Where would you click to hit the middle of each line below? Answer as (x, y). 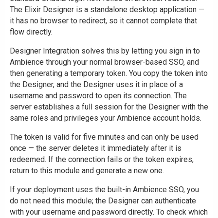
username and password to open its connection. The (98, 96)
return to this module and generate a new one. (87, 171)
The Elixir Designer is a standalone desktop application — (107, 10)
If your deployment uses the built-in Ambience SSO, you (104, 190)
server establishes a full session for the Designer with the (109, 107)
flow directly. (31, 32)
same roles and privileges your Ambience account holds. (106, 118)
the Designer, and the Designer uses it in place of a (96, 85)
